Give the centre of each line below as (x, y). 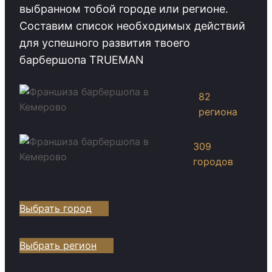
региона (218, 111)
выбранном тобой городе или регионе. (124, 8)
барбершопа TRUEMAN (82, 59)
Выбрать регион (58, 245)
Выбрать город (56, 208)
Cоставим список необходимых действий (132, 25)
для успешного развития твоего (105, 42)
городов (213, 161)
